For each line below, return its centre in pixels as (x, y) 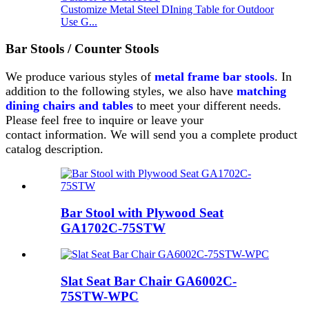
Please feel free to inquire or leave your (104, 120)
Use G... (79, 22)
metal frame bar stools (215, 76)
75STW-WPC (100, 296)
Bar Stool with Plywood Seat (142, 212)
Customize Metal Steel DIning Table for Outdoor (167, 10)
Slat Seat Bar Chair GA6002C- (149, 281)
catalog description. (54, 149)
